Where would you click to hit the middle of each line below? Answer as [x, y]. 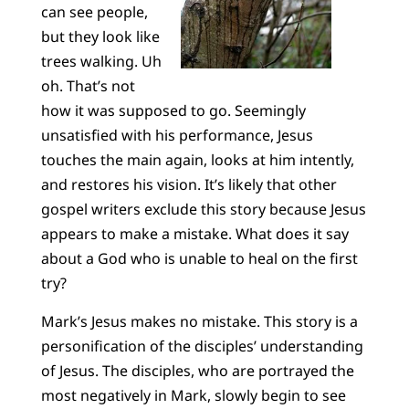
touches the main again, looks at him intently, [197, 160]
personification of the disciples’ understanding [202, 346]
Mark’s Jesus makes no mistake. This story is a [199, 321]
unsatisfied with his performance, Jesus [177, 136]
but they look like [100, 37]
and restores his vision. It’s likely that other [189, 185]
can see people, [94, 12]
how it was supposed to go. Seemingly [173, 111]
